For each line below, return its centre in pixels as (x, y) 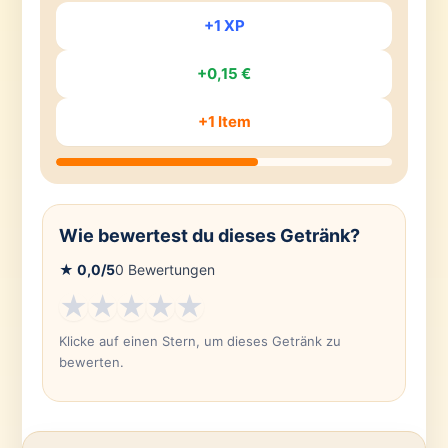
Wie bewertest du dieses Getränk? (209, 236)
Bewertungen (169, 270)
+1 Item (224, 122)
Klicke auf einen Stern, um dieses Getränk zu (199, 341)
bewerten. (91, 362)
